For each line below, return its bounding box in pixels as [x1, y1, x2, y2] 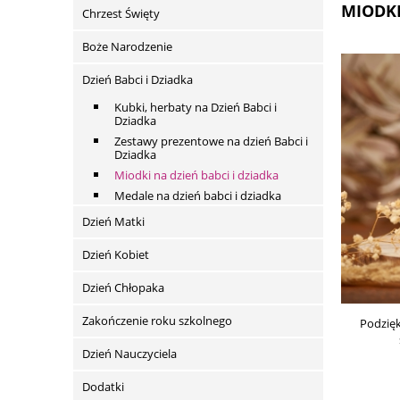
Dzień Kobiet [82, 246, 149, 263]
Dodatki [82, 379, 124, 396]
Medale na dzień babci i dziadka [114, 187, 281, 204]
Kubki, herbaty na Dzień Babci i [114, 99, 277, 116]
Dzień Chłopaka [82, 279, 164, 296]
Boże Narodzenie [82, 38, 172, 55]
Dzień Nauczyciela [82, 346, 177, 362]
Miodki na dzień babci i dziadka [114, 167, 279, 184]
